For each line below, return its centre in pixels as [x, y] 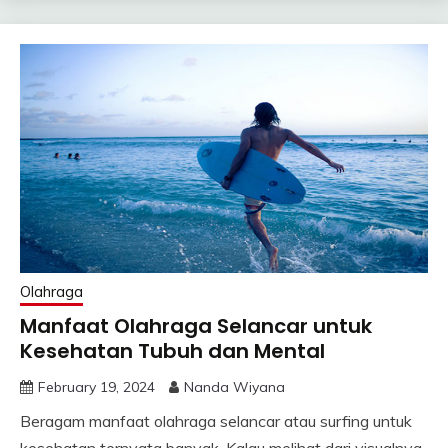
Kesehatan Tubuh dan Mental [172, 350]
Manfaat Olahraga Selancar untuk [196, 325]
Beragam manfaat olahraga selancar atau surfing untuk [216, 420]
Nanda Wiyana [234, 386]
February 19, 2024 [96, 386]
